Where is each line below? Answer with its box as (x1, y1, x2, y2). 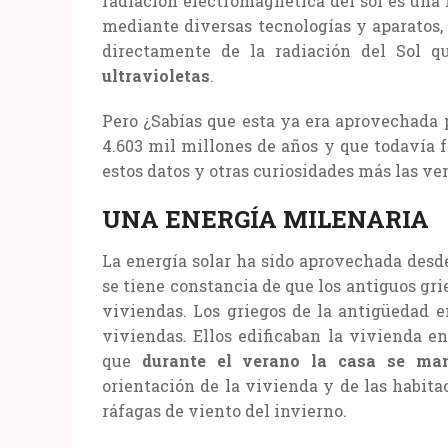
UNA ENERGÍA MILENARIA (102, 202, 429, 235)
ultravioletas (102, 64, 210, 86)
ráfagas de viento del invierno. (102, 399, 347, 421)
